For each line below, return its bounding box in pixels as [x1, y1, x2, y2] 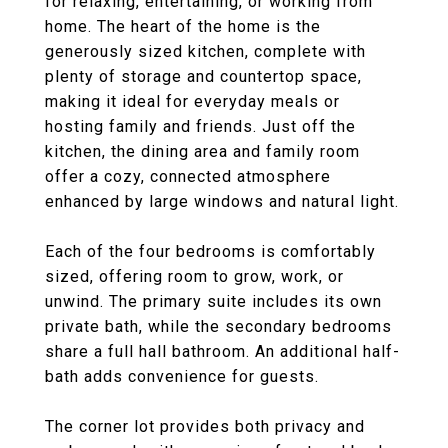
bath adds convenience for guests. [45, 367, 319, 386]
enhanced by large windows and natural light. [45, 192, 399, 211]
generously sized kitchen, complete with [45, 42, 366, 61]
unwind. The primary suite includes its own [45, 292, 382, 311]
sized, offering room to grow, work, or [45, 267, 344, 286]
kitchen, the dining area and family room [45, 142, 360, 161]
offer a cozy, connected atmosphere [45, 167, 331, 186]
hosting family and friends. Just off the [45, 117, 356, 136]
